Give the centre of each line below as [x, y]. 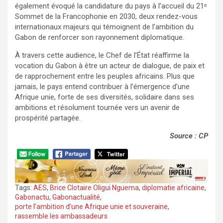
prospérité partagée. [48, 118]
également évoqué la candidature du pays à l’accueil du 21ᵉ [111, 6]
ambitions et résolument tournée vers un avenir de [97, 108]
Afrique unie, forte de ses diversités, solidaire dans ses [105, 97]
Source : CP [189, 136]
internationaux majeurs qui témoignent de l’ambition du [104, 27]
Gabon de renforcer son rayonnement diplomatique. [100, 38]
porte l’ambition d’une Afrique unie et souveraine [91, 207]
